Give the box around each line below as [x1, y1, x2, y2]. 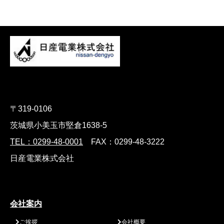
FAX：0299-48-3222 [83, 137, 164, 146]
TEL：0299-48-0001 [10, 137, 83, 146]
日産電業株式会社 [10, 154, 74, 163]
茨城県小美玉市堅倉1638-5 [10, 121, 107, 130]
